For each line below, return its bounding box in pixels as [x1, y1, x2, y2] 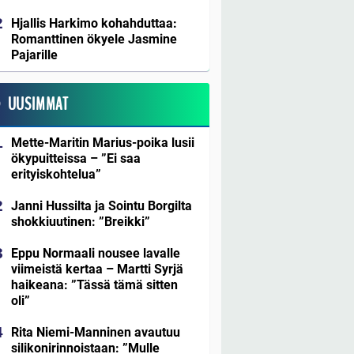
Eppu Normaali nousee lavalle [11, 246, 180, 262]
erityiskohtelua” [11, 167, 101, 183]
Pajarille [11, 47, 58, 62]
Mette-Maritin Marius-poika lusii [11, 135, 194, 151]
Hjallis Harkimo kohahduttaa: [11, 15, 177, 31]
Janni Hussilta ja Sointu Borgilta [11, 198, 192, 214]
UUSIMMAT [7, 92, 70, 116]
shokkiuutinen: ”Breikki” [11, 214, 150, 230]
